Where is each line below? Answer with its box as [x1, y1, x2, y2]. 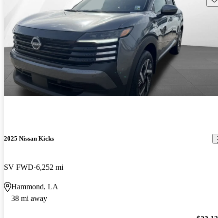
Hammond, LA [11, 182, 58, 191]
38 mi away [11, 194, 47, 203]
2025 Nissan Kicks [4, 135, 54, 143]
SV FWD [4, 163, 34, 172]
